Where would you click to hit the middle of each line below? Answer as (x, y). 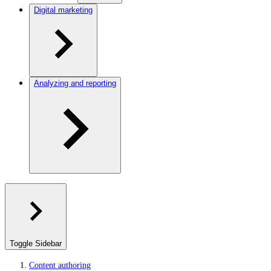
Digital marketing (63, 10)
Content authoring (60, 265)
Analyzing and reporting (75, 83)
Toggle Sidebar (36, 243)
